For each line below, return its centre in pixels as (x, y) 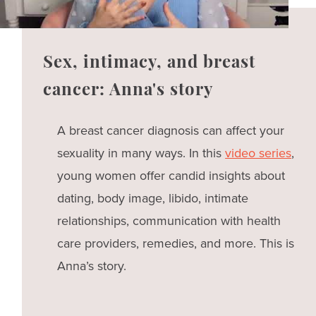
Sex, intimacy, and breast (150, 63)
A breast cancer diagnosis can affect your (171, 130)
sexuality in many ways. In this (141, 153)
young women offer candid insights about (171, 175)
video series (259, 153)
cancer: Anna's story (128, 91)
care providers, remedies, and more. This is (176, 243)
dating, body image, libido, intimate (153, 198)
